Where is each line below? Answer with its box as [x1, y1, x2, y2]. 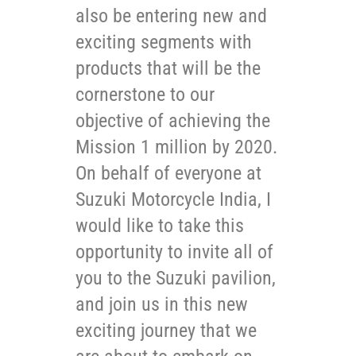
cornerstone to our [75, 83, 215, 106]
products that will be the [75, 56, 261, 79]
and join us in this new [75, 292, 248, 315]
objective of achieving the [75, 109, 270, 132]
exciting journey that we [75, 319, 257, 342]
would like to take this [75, 214, 244, 237]
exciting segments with [75, 30, 252, 53]
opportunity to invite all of [75, 240, 273, 263]
